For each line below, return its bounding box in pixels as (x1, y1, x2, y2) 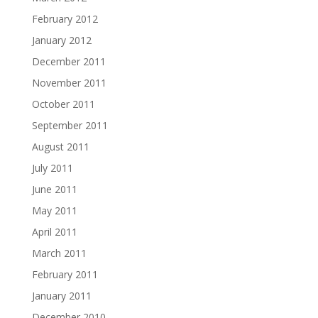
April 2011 (31, 225, 77, 238)
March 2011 (31, 246, 87, 260)
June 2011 (31, 182, 77, 196)
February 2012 (31, 12, 98, 26)
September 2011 (31, 119, 108, 132)
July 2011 (31, 161, 73, 175)
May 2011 (31, 204, 77, 217)
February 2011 (31, 268, 98, 281)
